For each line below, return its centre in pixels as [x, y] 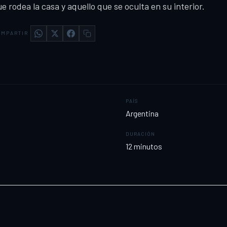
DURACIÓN [140, 134]
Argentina [142, 113]
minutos [148, 146]
